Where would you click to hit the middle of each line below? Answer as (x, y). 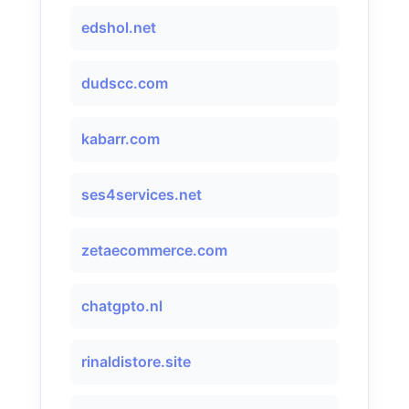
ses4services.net (142, 194)
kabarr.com (121, 139)
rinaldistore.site (136, 362)
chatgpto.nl (122, 306)
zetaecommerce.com (154, 250)
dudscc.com (125, 83)
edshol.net (119, 27)
